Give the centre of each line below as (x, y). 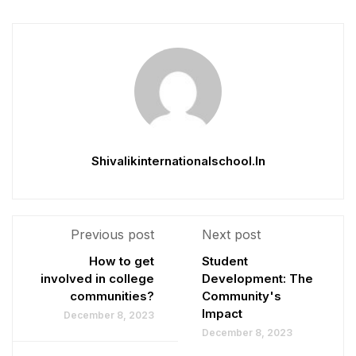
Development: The (257, 279)
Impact (222, 313)
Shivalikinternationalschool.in (178, 161)
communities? (112, 296)
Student (225, 261)
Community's (242, 296)
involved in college (97, 279)
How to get (122, 261)
